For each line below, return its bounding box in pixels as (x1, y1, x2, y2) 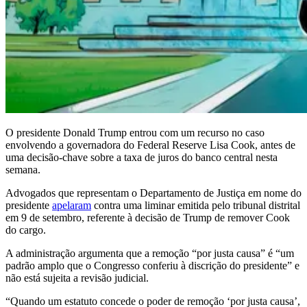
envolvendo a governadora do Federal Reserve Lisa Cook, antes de (5, 138, 295, 151)
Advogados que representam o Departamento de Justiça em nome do (5, 186, 302, 199)
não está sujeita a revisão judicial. (5, 271, 149, 284)
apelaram (52, 199, 91, 211)
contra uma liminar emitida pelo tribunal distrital (91, 199, 300, 211)
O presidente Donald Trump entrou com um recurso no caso (5, 126, 265, 138)
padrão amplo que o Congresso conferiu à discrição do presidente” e (5, 259, 299, 271)
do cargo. (5, 223, 46, 236)
